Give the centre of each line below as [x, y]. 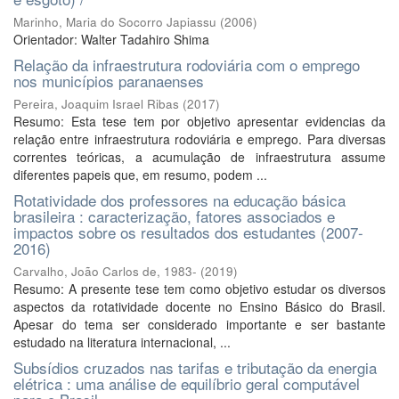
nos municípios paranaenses [109, 81]
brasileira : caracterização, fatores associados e [174, 216]
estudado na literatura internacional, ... [122, 342]
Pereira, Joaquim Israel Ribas [96, 104]
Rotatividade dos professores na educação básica [179, 200]
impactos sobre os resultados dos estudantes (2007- [188, 232]
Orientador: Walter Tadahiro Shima [111, 39]
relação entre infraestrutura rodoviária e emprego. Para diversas [199, 139]
